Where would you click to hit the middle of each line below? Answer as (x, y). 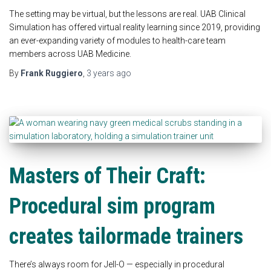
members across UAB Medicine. (70, 54)
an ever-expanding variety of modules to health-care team (117, 40)
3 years (100, 73)
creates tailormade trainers (126, 236)
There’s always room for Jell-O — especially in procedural (117, 264)
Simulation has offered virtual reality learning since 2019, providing (135, 27)
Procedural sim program (112, 206)
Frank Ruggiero (52, 73)
